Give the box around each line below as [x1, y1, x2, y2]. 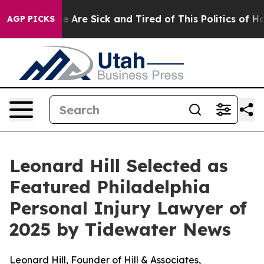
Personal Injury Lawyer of [9, 197, 247, 219]
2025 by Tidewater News [9, 218, 231, 240]
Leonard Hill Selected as [9, 154, 228, 177]
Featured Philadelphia [9, 176, 210, 198]
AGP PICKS [7, 14, 55, 24]
